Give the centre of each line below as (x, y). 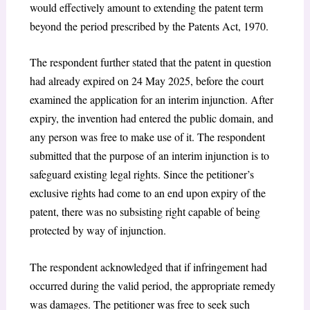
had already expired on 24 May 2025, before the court (146, 81)
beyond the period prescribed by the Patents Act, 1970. (149, 26)
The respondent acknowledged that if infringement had (148, 266)
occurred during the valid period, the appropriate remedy (152, 285)
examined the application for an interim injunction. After (151, 100)
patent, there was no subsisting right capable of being (145, 212)
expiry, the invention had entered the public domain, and (151, 118)
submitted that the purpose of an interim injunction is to (149, 156)
